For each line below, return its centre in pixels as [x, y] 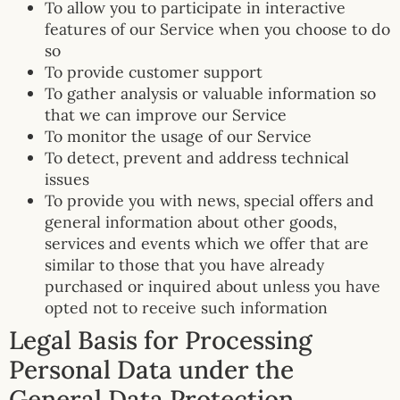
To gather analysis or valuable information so [210, 93]
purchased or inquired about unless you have [212, 286]
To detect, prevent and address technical [197, 157]
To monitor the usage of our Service [178, 136]
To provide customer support [154, 71]
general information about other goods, [191, 221]
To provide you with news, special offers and [209, 200]
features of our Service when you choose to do [217, 29]
